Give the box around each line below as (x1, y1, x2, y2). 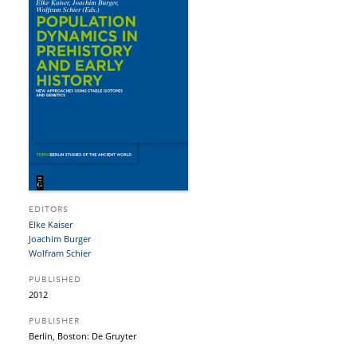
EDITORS (29, 206, 69, 214)
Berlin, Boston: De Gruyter (29, 330, 136, 342)
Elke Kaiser (29, 218, 73, 230)
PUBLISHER (29, 317, 80, 326)
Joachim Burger (29, 233, 91, 245)
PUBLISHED (29, 276, 81, 284)
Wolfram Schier (29, 247, 91, 259)
